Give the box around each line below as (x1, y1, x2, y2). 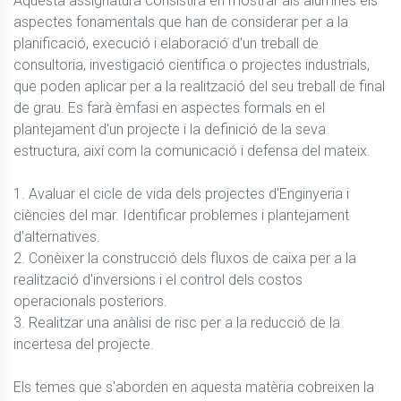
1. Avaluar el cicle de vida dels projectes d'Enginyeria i (13, 185, 349, 203)
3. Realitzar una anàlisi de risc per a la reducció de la (13, 314, 340, 332)
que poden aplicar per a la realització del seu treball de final (13, 78, 385, 96)
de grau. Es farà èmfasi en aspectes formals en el (13, 99, 325, 117)
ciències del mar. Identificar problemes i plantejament (13, 207, 349, 225)
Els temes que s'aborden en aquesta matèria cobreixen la (13, 379, 374, 397)
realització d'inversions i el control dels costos (13, 271, 303, 289)
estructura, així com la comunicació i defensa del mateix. (13, 142, 371, 160)
